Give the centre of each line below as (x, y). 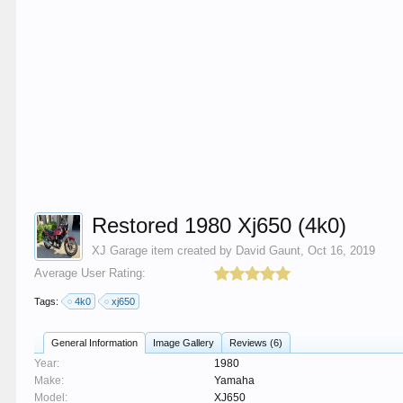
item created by (192, 251)
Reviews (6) (256, 343)
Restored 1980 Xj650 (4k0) (219, 225)
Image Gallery (184, 343)
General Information (95, 343)
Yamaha (235, 381)
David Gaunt (269, 251)
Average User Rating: (90, 273)
